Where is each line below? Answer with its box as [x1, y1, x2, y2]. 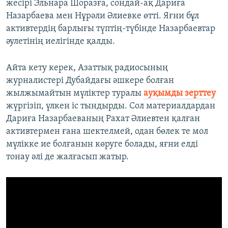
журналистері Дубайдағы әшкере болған [6, 76, 174, 86]
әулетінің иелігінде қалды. [6, 37, 115, 47]
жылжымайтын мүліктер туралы [6, 89, 144, 99]
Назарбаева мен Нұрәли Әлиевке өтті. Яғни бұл [6, 11, 199, 21]
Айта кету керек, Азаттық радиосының [6, 63, 168, 73]
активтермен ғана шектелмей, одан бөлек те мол [6, 127, 208, 137]
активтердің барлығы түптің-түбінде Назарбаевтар [6, 24, 215, 34]
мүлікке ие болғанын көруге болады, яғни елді [6, 139, 198, 150]
